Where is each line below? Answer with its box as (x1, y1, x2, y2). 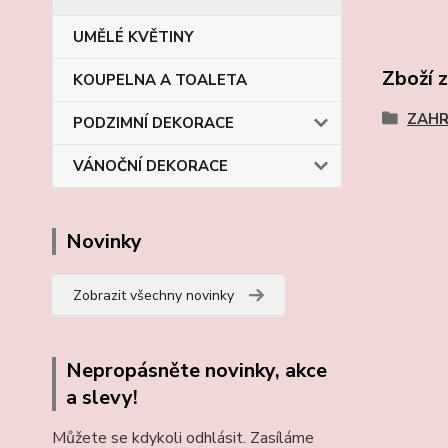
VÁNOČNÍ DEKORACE (73, 156, 228, 176)
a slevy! (66, 384, 138, 411)
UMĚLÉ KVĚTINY (73, 27, 194, 47)
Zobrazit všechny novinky (73, 286, 234, 305)
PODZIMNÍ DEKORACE (73, 113, 234, 133)
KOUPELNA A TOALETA (73, 70, 247, 90)
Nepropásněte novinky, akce (66, 357, 327, 384)
